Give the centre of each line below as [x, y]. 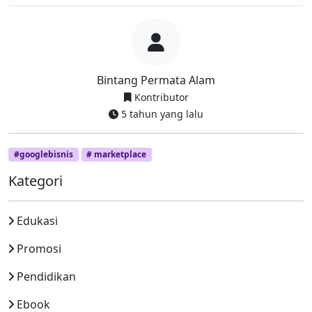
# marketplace [117, 154]
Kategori [36, 181]
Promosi [39, 249]
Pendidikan [46, 277]
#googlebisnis [43, 154]
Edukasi [37, 221]
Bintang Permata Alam [156, 80]
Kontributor [160, 97]
